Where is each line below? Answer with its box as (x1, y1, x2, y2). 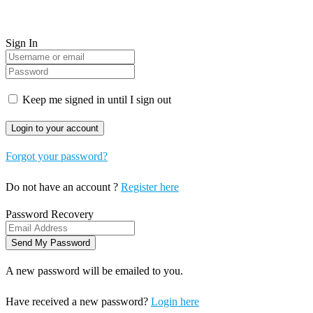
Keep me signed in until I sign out (20, 94, 171, 106)
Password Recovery (6, 208, 94, 221)
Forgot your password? (6, 150, 108, 163)
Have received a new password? (6, 296, 151, 308)
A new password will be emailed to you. (6, 265, 183, 277)
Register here (121, 181, 179, 194)
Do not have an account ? (6, 181, 121, 194)
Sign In (6, 37, 38, 50)
